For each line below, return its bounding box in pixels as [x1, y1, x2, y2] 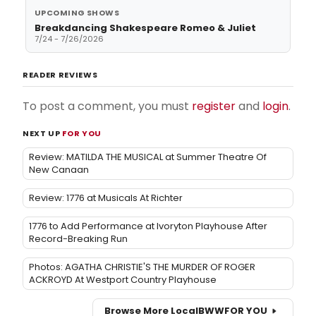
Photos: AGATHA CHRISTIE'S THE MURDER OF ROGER [29, 260, 255, 274]
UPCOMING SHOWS [35, 6, 120, 18]
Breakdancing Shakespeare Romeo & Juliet [35, 20, 256, 35]
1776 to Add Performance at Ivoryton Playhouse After [29, 219, 267, 233]
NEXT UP [23, 127, 63, 139]
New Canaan [29, 162, 89, 176]
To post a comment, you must [23, 97, 192, 114]
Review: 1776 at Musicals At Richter [29, 190, 183, 205]
